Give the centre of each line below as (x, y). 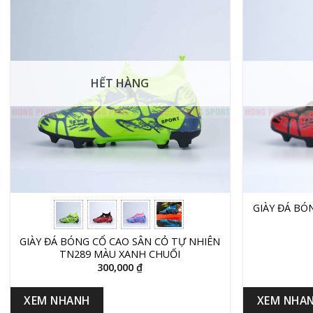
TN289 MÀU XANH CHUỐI (120, 254)
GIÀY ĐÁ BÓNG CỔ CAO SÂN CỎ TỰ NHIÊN (120, 242)
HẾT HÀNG (120, 83)
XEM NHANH (57, 300)
